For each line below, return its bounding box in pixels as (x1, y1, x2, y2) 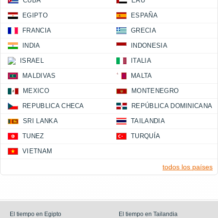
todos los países (163, 163, 213, 171)
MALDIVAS (22, 72, 56, 79)
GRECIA (131, 27, 156, 34)
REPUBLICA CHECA (22, 102, 84, 109)
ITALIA (131, 57, 151, 64)
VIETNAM (22, 147, 53, 155)
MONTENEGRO (131, 87, 179, 94)
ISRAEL (20, 57, 44, 64)
